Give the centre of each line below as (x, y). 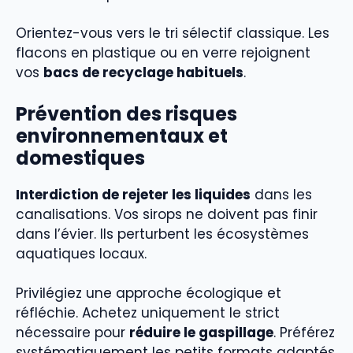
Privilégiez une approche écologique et (149, 294)
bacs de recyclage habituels (143, 73)
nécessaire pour (72, 333)
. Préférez (304, 333)
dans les (281, 194)
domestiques (80, 158)
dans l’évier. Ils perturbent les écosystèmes (162, 234)
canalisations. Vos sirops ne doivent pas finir (167, 214)
